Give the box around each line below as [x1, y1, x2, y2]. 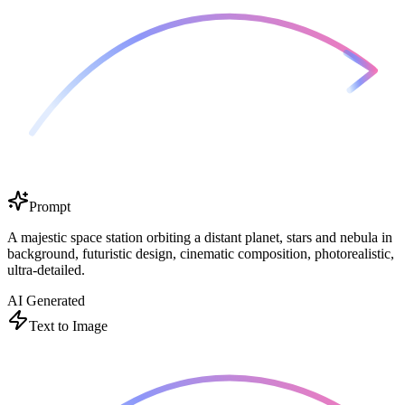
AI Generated [7, 292, 85, 308]
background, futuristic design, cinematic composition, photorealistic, [7, 245, 394, 261]
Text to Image [29, 317, 108, 334]
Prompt [29, 198, 71, 214]
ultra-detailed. [7, 261, 85, 278]
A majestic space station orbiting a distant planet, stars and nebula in [7, 229, 392, 245]
